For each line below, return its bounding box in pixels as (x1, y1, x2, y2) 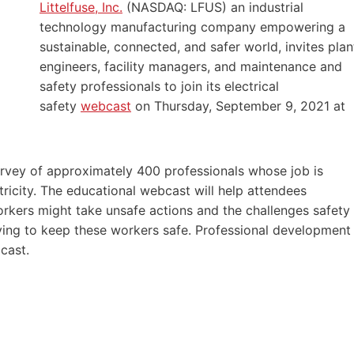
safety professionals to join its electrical (40, 77, 279, 94)
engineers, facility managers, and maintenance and (40, 58, 342, 74)
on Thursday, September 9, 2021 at (131, 97, 345, 114)
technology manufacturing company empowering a (40, 18, 345, 35)
